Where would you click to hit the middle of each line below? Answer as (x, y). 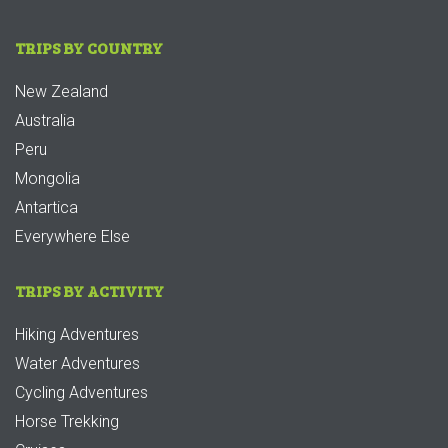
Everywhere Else (72, 236)
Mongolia (47, 178)
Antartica (46, 207)
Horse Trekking (67, 421)
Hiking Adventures (77, 334)
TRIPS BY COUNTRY (89, 47)
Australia (45, 120)
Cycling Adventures (81, 392)
